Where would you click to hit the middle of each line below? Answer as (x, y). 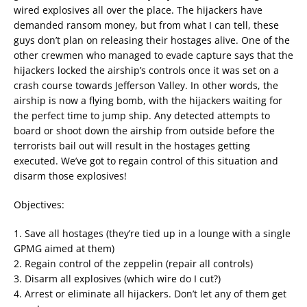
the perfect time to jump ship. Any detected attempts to (142, 116)
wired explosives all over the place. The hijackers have (138, 10)
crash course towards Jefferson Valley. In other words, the (146, 86)
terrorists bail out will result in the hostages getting (132, 146)
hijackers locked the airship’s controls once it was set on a (146, 71)
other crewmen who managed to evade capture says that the (153, 56)
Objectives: (39, 205)
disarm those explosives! (70, 176)
